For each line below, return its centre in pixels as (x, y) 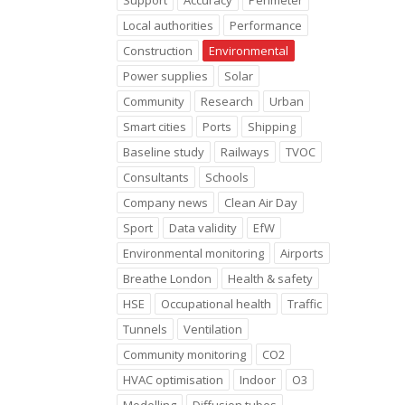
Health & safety (270, 278)
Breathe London (167, 278)
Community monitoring (184, 354)
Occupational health (216, 304)
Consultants (155, 177)
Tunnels (145, 329)
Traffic (304, 304)
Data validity (202, 228)
